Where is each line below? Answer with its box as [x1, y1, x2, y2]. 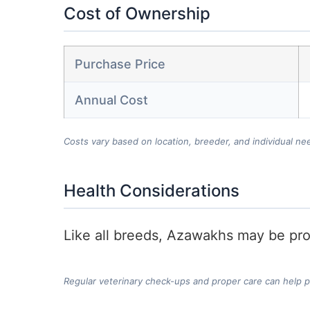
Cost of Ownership [64, 3, 210, 24]
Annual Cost [75, 93, 148, 108]
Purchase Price [75, 57, 165, 72]
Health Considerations [64, 181, 239, 201]
